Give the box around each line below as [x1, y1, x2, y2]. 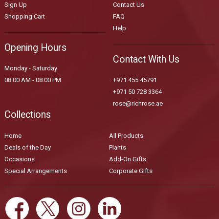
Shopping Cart [4, 12, 45, 20]
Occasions [4, 155, 35, 163]
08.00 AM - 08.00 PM [4, 76, 61, 84]
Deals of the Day [4, 143, 51, 151]
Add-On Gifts [109, 155, 146, 163]
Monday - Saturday [4, 65, 57, 72]
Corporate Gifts [109, 167, 153, 175]
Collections [4, 109, 51, 121]
